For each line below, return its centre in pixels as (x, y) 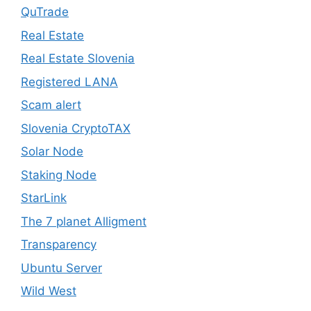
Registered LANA (69, 82)
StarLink (44, 198)
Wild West (49, 291)
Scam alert (51, 105)
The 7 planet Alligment (84, 221)
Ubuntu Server (61, 268)
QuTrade (45, 12)
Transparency (59, 245)
